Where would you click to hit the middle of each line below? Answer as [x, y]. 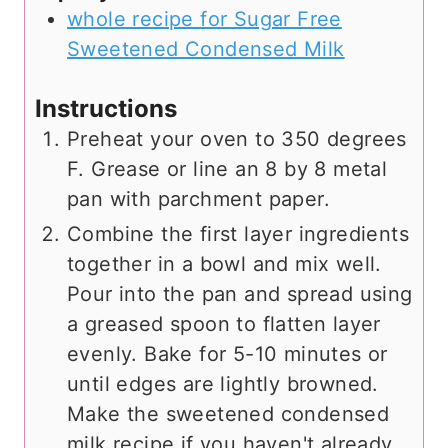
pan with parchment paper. [198, 199]
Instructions [106, 109]
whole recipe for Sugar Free [204, 19]
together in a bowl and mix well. [224, 264]
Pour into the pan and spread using [240, 294]
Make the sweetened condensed [228, 414]
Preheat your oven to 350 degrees [237, 139]
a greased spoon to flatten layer [224, 324]
